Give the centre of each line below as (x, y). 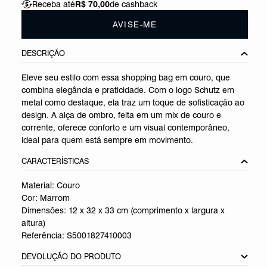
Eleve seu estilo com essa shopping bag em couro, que (126, 77)
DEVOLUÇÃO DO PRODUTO (72, 256)
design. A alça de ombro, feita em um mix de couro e (122, 115)
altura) (34, 223)
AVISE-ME (135, 24)
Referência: (44, 235)
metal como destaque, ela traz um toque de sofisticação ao (133, 103)
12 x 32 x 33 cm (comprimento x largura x (147, 210)
